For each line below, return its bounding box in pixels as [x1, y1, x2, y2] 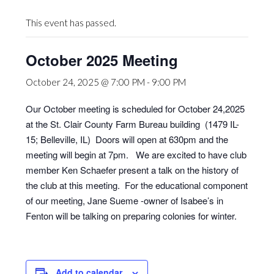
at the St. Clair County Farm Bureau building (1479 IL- [26, 117, 239, 130]
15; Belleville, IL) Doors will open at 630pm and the [26, 133, 228, 146]
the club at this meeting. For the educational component [26, 179, 248, 191]
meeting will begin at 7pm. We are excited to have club [26, 148, 246, 161]
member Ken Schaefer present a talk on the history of [26, 163, 239, 176]
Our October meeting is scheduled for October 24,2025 [26, 102, 245, 115]
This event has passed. [26, 17, 116, 28]
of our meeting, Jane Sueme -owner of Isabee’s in [26, 194, 223, 207]
